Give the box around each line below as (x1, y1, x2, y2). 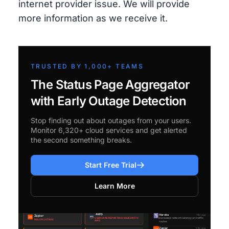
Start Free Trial (84, 161, 136, 169)
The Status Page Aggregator (31, 77, 190, 92)
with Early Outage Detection (31, 94, 187, 108)
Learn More (94, 181, 135, 190)
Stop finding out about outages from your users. (31, 116, 191, 125)
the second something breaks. (31, 135, 132, 144)
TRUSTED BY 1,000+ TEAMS (31, 62, 144, 70)
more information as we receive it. (18, 13, 168, 24)
